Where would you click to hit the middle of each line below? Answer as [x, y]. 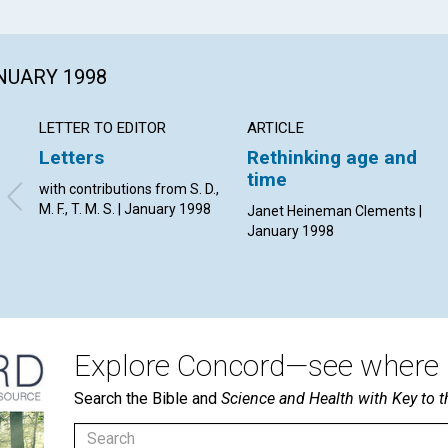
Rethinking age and [332, 157]
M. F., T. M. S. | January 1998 [125, 208]
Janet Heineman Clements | [335, 210]
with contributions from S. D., [129, 188]
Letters [71, 157]
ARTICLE [276, 127]
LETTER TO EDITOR [102, 127]
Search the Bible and [147, 398]
